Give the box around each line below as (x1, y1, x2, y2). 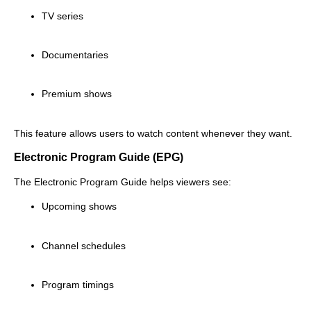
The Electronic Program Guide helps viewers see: (14, 176, 231, 188)
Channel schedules (42, 239, 126, 251)
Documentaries (42, 49, 108, 60)
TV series (42, 10, 83, 22)
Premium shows (42, 88, 112, 100)
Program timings (42, 279, 114, 291)
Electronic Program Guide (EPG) (14, 151, 183, 164)
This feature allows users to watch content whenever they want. (14, 127, 292, 139)
